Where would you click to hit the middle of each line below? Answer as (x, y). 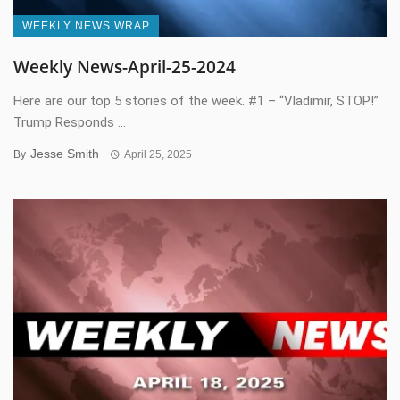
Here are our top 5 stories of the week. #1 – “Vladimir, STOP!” (196, 101)
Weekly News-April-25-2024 (125, 67)
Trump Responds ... (70, 123)
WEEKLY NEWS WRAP (86, 26)
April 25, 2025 (158, 155)
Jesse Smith (65, 154)
